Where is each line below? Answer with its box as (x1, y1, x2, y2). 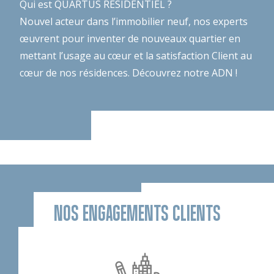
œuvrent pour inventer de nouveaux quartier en (20, 31, 240, 45)
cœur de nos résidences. (20, 65, 132, 80)
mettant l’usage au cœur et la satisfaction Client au (20, 48, 252, 62)
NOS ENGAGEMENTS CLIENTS (53, 201, 221, 224)
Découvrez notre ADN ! (132, 65, 237, 80)
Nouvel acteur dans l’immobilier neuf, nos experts (20, 14, 248, 28)
